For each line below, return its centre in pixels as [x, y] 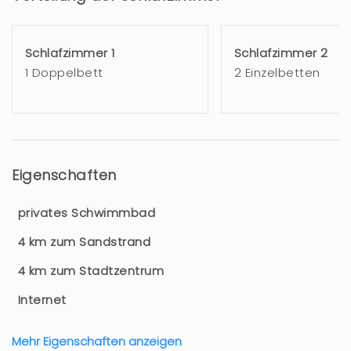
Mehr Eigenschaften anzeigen [97, 341]
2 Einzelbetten [277, 72]
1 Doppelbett [64, 72]
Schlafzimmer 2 [281, 52]
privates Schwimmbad [87, 212]
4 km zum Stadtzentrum [91, 270]
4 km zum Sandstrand [85, 241]
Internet [42, 299]
